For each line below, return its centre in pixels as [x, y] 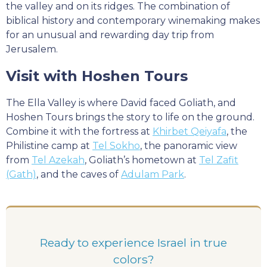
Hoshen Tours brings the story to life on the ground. [130, 117]
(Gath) [21, 174]
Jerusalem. [32, 49]
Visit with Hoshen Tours [97, 76]
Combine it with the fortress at [79, 131]
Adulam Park [153, 174]
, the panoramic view [189, 145]
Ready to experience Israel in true [133, 242]
